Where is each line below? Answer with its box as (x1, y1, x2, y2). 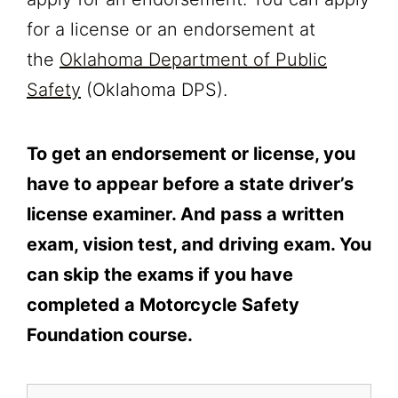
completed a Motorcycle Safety (27, 293, 299, 315)
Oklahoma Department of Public (60, 48, 327, 70)
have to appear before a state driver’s (27, 172, 354, 195)
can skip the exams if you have (27, 263, 293, 285)
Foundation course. (27, 323, 197, 346)
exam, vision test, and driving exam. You (27, 233, 371, 255)
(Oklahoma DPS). (81, 78, 238, 100)
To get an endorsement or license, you (27, 142, 355, 164)
